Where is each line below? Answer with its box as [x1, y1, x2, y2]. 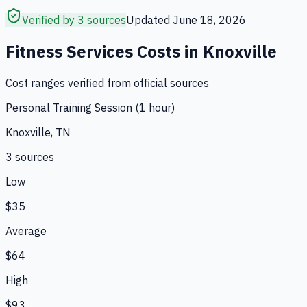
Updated [126, 12, 173, 27]
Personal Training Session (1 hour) [5, 100, 175, 114]
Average [5, 223, 47, 238]
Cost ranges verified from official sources [5, 75, 209, 90]
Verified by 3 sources [22, 12, 126, 27]
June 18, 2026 [173, 12, 246, 27]
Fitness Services [5, 40, 133, 62]
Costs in [133, 40, 203, 62]
